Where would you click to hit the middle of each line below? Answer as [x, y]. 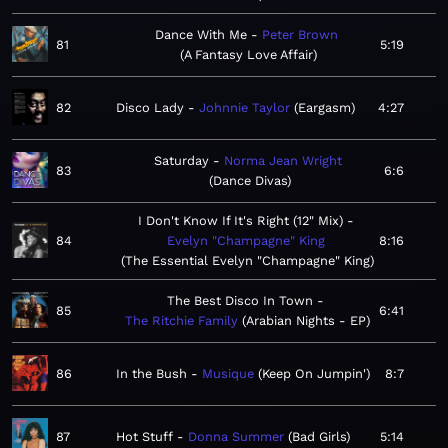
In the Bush [151, 374]
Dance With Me [200, 35]
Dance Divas [250, 181]
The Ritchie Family [181, 321]
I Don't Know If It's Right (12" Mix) [240, 221]
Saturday [181, 161]
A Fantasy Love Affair [248, 55]
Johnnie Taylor [244, 108]
